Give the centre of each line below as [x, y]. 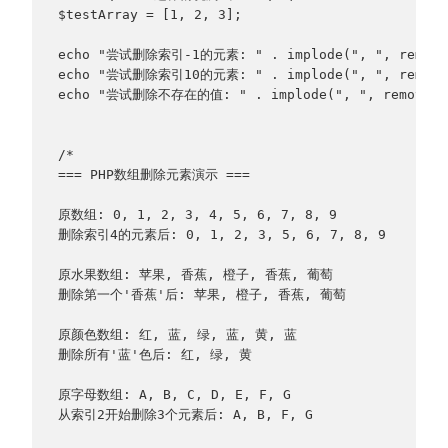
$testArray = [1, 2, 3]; [149, 15]
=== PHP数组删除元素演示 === [153, 175]
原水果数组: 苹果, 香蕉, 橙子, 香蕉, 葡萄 [195, 275]
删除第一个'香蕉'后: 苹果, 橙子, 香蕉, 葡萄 [201, 295]
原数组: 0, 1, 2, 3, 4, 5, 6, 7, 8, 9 [197, 215]
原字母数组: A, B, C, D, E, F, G [174, 395]
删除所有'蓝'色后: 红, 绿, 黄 [154, 355]
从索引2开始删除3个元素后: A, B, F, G [185, 415]
